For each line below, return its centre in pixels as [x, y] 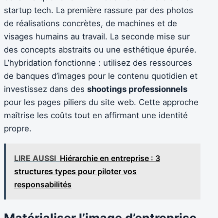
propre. [18, 129]
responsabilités [43, 184]
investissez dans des [45, 89]
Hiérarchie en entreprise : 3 [110, 158]
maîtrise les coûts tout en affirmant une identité [96, 116]
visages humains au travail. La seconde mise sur [97, 37]
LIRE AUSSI [35, 158]
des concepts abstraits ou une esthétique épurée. [100, 50]
